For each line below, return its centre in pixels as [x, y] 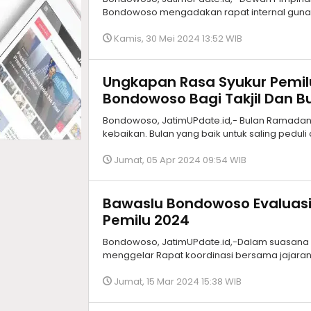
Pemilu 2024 [146, 220]
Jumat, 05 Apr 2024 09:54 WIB [180, 160]
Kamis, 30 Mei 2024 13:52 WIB [178, 39]
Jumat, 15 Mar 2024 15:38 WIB [178, 281]
